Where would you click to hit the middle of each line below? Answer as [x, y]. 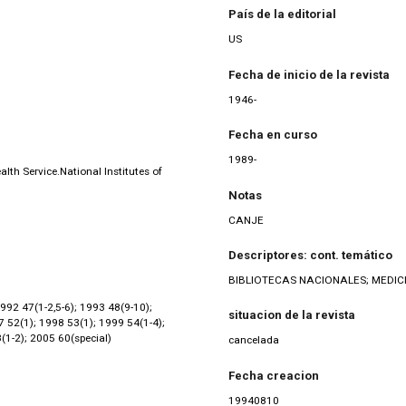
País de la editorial [282, 14]
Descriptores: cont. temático [310, 256]
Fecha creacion [274, 375]
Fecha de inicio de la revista [309, 74]
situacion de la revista [292, 315]
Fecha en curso [273, 135]
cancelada [254, 340]
